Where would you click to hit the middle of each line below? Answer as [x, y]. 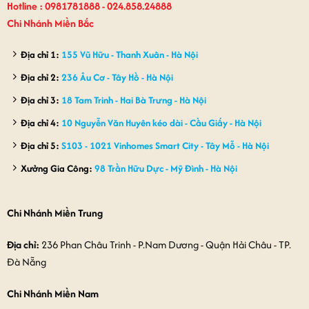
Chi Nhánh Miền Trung [54, 213]
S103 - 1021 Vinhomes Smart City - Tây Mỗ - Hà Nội [164, 145]
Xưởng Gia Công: [56, 168]
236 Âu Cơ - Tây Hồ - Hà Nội [117, 77]
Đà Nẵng [26, 261]
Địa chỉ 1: [41, 54]
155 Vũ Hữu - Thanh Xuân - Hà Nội [129, 54]
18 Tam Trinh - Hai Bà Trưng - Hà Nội [133, 100]
